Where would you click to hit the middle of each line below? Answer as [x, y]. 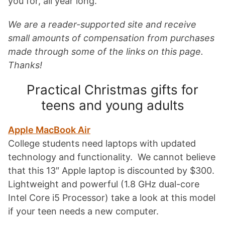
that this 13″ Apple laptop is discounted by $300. [111, 171]
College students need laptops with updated [102, 143]
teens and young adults [113, 105]
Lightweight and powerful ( [66, 184]
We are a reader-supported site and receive [102, 24]
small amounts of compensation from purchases [111, 38]
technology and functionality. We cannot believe [112, 157]
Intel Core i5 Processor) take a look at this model [112, 198]
